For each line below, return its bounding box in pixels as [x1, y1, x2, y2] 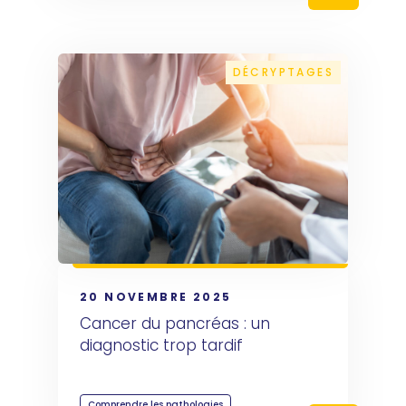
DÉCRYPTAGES [232, 64, 333, 81]
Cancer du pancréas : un [80, 313, 270, 335]
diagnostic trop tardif [80, 334, 243, 357]
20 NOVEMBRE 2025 [80, 289, 232, 305]
